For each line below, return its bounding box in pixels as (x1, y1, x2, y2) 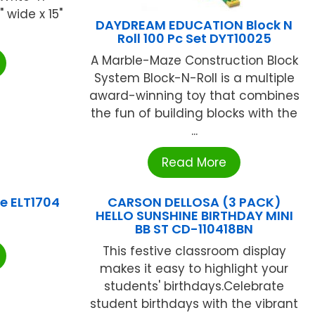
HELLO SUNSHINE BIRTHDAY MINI (95, 207, 293, 225)
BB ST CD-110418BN (135, 220, 254, 238)
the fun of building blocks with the (91, 105, 298, 122)
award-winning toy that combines (89, 87, 300, 105)
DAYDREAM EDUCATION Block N (96, 16, 293, 34)
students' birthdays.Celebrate (104, 278, 285, 295)
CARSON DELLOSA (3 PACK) (107, 193, 281, 212)
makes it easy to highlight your (100, 260, 289, 278)
